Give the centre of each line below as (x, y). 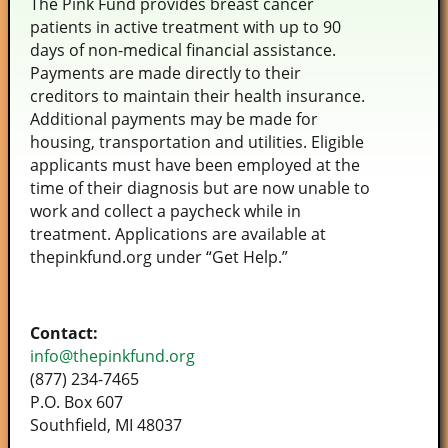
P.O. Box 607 (76, 402)
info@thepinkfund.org (112, 356)
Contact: (64, 333)
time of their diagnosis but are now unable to (200, 188)
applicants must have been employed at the (195, 165)
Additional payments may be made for (174, 119)
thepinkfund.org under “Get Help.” (159, 257)
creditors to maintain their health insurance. (197, 96)
